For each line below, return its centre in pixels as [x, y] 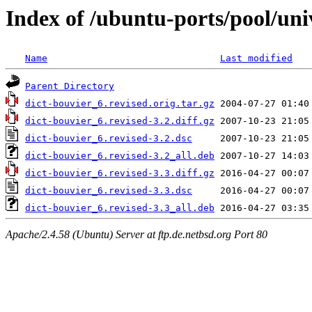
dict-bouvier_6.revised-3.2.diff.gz [120, 121]
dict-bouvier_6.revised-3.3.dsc [109, 191]
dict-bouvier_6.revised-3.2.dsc [109, 139]
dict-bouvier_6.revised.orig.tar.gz [120, 104]
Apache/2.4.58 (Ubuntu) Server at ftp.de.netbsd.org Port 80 [136, 234]
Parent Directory [70, 86]
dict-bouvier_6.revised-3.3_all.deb [120, 208]
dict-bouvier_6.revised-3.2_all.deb [120, 156]
